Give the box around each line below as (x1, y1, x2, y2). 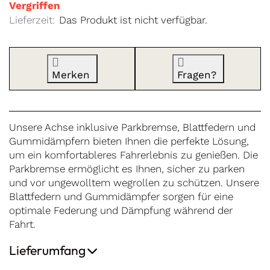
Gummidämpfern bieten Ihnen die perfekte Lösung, (9, 135, 249, 148)
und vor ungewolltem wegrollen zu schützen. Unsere (9, 177, 259, 189)
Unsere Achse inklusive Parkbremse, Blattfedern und (9, 121, 256, 134)
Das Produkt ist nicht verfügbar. (58, 14, 207, 27)
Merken (51, 69, 90, 81)
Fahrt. (9, 218, 36, 231)
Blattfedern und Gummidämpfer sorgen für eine (9, 190, 233, 203)
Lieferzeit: (9, 14, 55, 27)
